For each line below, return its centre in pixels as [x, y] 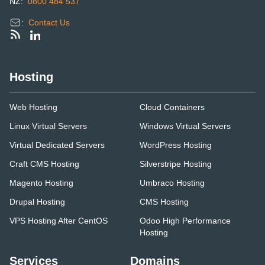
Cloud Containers [172, 107]
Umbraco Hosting [172, 183]
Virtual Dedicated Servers [57, 145]
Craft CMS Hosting [44, 164]
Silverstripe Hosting [176, 164]
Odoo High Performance [185, 221]
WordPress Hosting [176, 145]
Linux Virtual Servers [48, 126]
